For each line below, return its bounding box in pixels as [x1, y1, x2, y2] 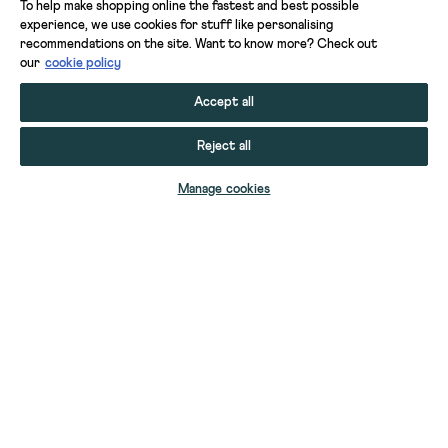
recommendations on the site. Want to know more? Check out [20, 38, 377, 51]
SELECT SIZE [170, 172, 278, 188]
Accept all [193, 96, 255, 109]
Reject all [196, 140, 252, 153]
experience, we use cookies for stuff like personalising [20, 19, 333, 32]
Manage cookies [177, 183, 271, 196]
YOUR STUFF [16, 373, 121, 390]
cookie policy [45, 57, 121, 70]
